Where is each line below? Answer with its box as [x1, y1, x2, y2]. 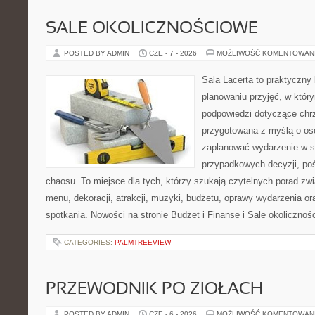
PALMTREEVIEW [115, 238, 171, 246]
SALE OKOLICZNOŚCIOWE [46, 21, 258, 37]
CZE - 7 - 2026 [149, 49, 197, 57]
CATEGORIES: [64, 238, 115, 246]
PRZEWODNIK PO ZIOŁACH [46, 282, 263, 297]
